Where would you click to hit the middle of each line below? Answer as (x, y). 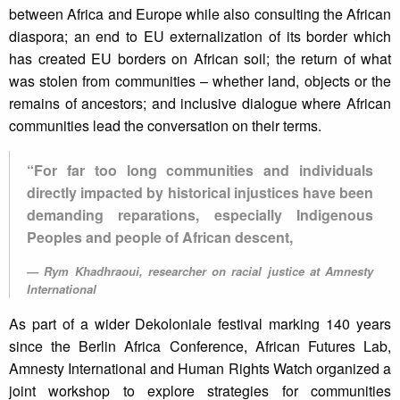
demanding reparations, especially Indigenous (200, 215)
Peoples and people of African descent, (160, 237)
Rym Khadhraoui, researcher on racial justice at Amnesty (208, 271)
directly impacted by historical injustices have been (200, 193)
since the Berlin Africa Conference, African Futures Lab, (200, 346)
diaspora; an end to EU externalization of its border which (200, 37)
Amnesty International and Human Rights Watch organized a (200, 369)
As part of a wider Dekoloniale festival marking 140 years (200, 324)
